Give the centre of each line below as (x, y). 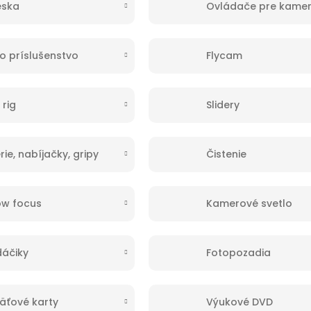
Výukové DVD (239, 302)
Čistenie (226, 154)
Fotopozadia (238, 252)
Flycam (224, 55)
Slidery (222, 104)
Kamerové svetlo (249, 203)
